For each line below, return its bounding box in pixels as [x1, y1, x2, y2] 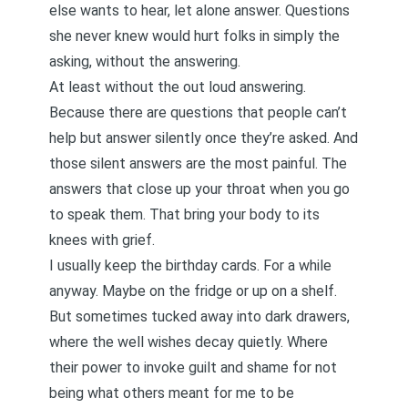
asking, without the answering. [49, 53, 240, 70]
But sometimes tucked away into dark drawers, [49, 308, 350, 325]
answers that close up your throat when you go [49, 180, 350, 198]
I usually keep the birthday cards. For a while [49, 257, 331, 274]
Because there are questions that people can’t [49, 104, 347, 121]
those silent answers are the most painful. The [49, 155, 347, 172]
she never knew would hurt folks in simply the [49, 27, 340, 45]
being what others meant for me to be [49, 384, 294, 402]
